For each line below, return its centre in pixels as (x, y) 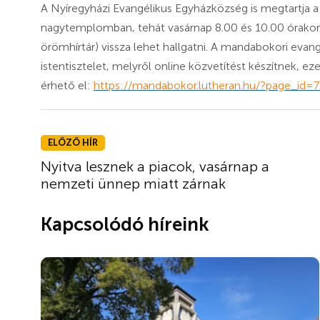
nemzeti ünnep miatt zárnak (133, 183)
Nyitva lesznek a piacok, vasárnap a (155, 166)
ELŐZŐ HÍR (73, 142)
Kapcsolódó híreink (125, 224)
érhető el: (67, 85)
